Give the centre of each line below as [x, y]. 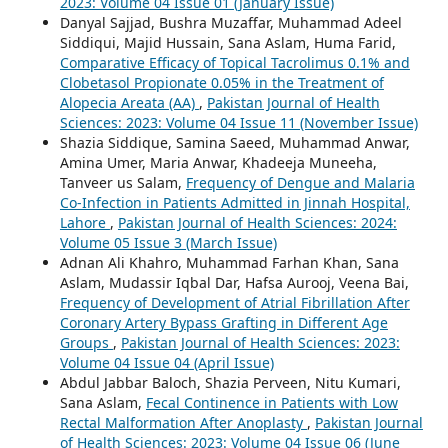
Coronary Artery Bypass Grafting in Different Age [223, 322]
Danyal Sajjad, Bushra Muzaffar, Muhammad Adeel [230, 22]
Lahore [84, 222]
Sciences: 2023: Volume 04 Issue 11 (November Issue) [238, 122]
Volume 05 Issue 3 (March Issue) [168, 242]
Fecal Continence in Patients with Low [271, 402]
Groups [86, 342]
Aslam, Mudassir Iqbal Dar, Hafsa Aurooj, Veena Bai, [234, 282]
